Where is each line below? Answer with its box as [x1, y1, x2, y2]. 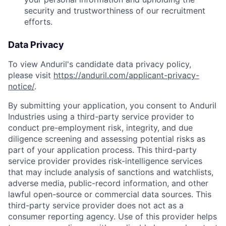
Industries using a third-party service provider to [8, 111, 194, 122]
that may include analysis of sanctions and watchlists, [8, 167, 213, 178]
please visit [8, 70, 53, 81]
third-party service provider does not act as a [8, 200, 184, 211]
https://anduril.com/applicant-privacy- [53, 70, 199, 81]
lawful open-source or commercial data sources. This [8, 189, 211, 200]
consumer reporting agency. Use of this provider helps [8, 211, 217, 222]
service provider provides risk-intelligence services [8, 156, 202, 166]
